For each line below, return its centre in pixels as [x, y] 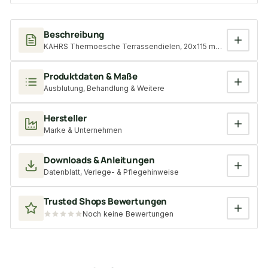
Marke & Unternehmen [83, 130]
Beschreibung [74, 35]
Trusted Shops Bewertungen [106, 202]
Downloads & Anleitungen [99, 160]
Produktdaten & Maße [91, 77]
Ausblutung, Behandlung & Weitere [104, 89]
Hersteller [65, 118]
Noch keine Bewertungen [128, 214]
